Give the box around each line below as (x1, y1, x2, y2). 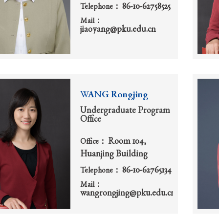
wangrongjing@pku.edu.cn (80, 189, 175, 198)
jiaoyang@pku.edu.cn (80, 25, 156, 35)
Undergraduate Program (80, 106, 170, 115)
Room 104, (108, 137, 146, 146)
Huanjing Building (80, 150, 148, 159)
